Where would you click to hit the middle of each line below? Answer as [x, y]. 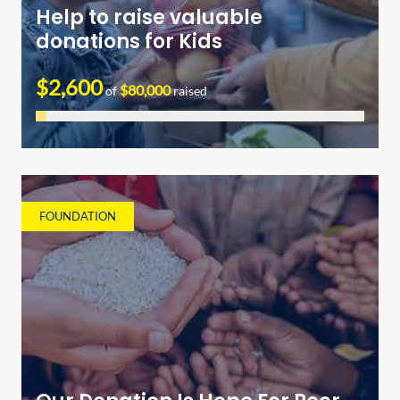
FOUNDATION [78, 217]
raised [189, 91]
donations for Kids [129, 42]
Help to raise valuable [149, 18]
